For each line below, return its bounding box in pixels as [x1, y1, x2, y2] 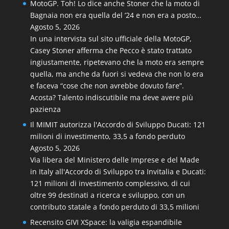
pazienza [30, 104, 61, 114]
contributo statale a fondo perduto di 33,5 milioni [30, 202, 199, 212]
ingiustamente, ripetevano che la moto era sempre [30, 57, 204, 67]
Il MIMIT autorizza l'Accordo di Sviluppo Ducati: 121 [30, 120, 205, 129]
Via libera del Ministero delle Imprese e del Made [30, 155, 199, 165]
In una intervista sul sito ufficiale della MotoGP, [30, 34, 192, 43]
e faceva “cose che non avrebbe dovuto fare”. [30, 81, 184, 90]
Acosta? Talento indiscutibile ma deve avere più [30, 93, 193, 102]
